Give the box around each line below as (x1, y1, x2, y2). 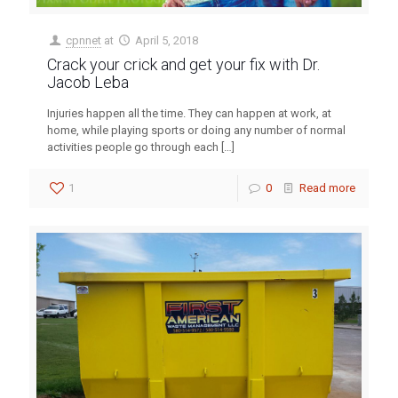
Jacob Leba (47, 73, 129, 92)
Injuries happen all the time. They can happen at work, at (47, 107, 331, 121)
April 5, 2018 (135, 34, 199, 48)
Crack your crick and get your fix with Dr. (47, 55, 320, 75)
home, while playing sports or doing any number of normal (47, 123, 346, 138)
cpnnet (66, 34, 102, 48)
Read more (299, 181, 355, 195)
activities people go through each (47, 140, 219, 155)
